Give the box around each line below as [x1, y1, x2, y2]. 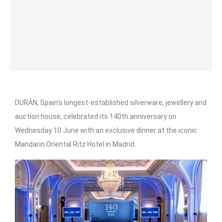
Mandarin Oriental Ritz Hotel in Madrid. [15, 140, 136, 149]
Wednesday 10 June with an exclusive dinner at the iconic [15, 126, 197, 135]
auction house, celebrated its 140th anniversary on [15, 112, 176, 121]
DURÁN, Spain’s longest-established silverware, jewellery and [15, 99, 207, 107]
